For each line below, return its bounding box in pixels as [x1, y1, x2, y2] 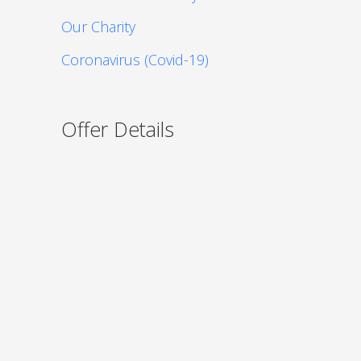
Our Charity [61, 17, 135, 37]
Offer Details [61, 115, 174, 143]
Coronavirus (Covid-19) [61, 49, 209, 69]
